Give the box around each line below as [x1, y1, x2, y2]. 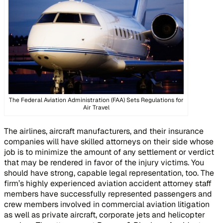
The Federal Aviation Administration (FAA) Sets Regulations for [8, 96, 184, 105]
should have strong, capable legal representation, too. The [4, 168, 214, 179]
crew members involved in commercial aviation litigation [4, 199, 210, 210]
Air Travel [83, 104, 110, 112]
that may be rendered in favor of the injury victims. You [4, 157, 204, 168]
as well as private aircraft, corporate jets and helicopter [4, 210, 205, 221]
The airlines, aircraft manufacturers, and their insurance [4, 126, 204, 137]
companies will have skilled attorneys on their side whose [4, 136, 214, 147]
